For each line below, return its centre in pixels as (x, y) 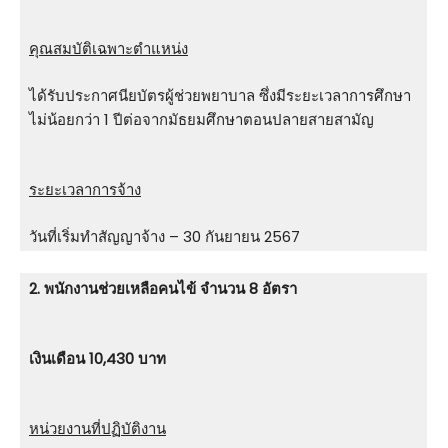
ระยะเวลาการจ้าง (85, 190)
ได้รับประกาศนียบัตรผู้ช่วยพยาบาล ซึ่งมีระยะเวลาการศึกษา (220, 96)
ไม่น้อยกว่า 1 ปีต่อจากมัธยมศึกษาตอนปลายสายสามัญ (201, 120)
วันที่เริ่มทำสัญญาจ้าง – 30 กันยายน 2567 (164, 237)
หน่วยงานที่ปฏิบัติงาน (97, 429)
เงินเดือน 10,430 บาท (97, 359)
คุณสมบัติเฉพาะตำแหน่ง (108, 49)
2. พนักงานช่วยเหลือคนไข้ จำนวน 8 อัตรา (163, 289)
